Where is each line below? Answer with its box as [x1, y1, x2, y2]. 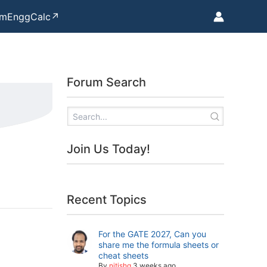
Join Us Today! [67, 142, 150, 156]
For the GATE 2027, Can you [98, 229, 207, 239]
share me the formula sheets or [98, 240, 219, 250]
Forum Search [67, 75, 146, 89]
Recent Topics [67, 193, 147, 207]
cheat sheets [98, 250, 149, 260]
